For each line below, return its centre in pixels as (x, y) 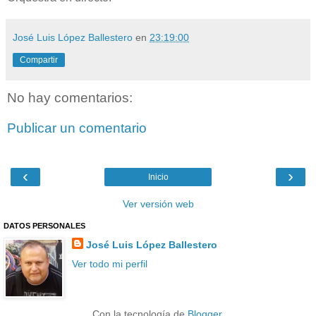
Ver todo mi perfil (109, 263)
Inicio (158, 177)
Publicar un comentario (77, 128)
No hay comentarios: (70, 97)
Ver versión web (158, 203)
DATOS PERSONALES (44, 225)
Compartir (39, 60)
